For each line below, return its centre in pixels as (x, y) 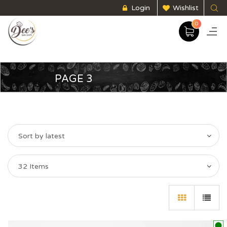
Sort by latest (42, 136)
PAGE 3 (74, 79)
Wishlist (186, 8)
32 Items (33, 166)
